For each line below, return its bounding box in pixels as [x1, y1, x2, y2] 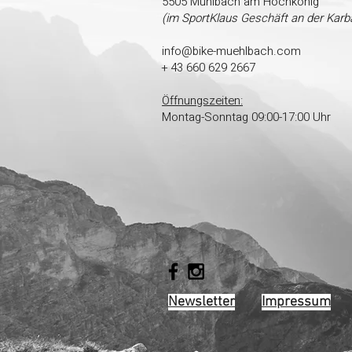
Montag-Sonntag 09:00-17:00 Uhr [162, 108, 331, 126]
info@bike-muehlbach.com [162, 42, 301, 60]
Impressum [262, 294, 331, 310]
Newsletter [168, 294, 235, 310]
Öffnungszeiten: [162, 92, 243, 109]
